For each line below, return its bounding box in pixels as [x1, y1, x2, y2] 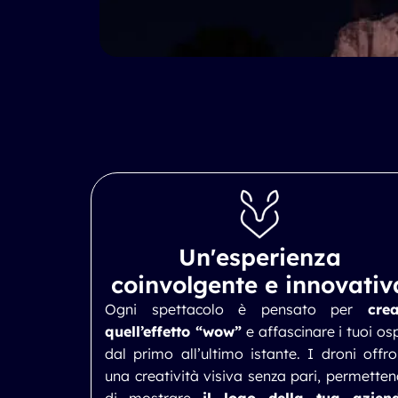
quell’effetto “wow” [105, 322, 242, 340]
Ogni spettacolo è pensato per [105, 300, 368, 318]
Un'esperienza [178, 243, 341, 272]
